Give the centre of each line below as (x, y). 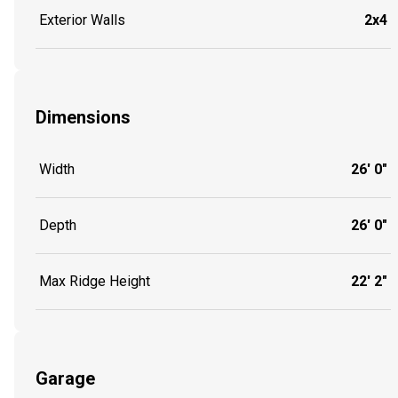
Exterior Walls (82, 20)
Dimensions (83, 117)
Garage (65, 378)
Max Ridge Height (95, 282)
